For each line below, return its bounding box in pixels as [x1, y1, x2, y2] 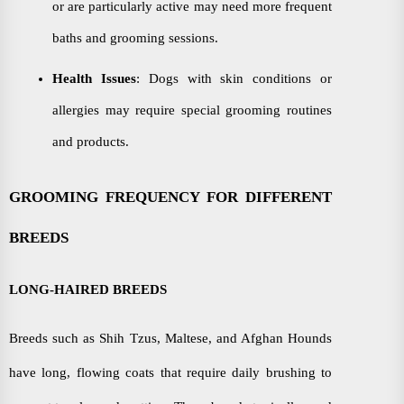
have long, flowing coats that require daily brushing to [9, 364, 332, 380]
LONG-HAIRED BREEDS [9, 281, 167, 297]
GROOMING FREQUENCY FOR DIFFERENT [9, 188, 332, 206]
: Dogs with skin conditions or [135, 71, 333, 86]
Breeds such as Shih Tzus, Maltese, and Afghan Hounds [9, 330, 332, 345]
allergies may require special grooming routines [52, 103, 332, 117]
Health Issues [52, 71, 136, 86]
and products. [52, 134, 129, 149]
